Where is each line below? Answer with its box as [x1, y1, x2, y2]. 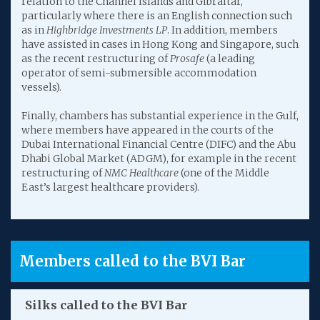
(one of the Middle [181, 166, 269, 179]
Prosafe [170, 52, 204, 65]
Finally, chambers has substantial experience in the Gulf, [21, 109, 299, 122]
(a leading [204, 52, 255, 65]
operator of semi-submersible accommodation [21, 66, 257, 79]
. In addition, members [167, 24, 278, 36]
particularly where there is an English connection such [21, 9, 292, 22]
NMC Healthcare [104, 166, 181, 179]
